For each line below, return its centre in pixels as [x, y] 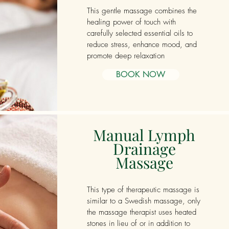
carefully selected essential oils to [140, 33]
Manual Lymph [144, 135]
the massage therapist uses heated [141, 212]
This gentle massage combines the [142, 11]
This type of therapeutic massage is [143, 190]
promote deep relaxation [125, 56]
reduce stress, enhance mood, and [142, 44]
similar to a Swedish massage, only [143, 201]
